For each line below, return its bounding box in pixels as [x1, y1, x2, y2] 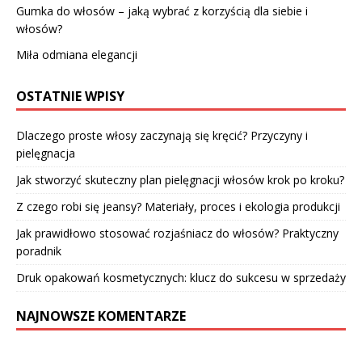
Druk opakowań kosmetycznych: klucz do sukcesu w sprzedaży [16, 269, 346, 285]
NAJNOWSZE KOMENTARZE [16, 306, 186, 325]
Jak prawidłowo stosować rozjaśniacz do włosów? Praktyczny [16, 225, 339, 241]
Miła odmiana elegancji [16, 46, 137, 62]
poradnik [16, 242, 61, 259]
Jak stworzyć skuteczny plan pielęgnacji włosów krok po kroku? [16, 171, 344, 187]
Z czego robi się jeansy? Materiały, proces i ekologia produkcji [16, 198, 340, 214]
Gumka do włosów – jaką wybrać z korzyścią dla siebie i [16, 2, 308, 19]
